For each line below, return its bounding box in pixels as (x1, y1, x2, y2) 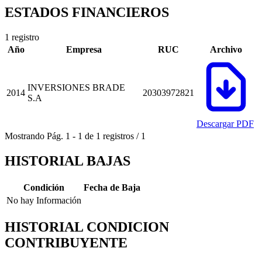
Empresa (66, 44, 102, 55)
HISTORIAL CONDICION (5, 219, 169, 235)
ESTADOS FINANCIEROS (5, 5, 169, 20)
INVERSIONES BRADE (27, 82, 125, 93)
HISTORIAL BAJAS (5, 153, 130, 169)
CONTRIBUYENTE (5, 235, 127, 251)
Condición (23, 182, 64, 193)
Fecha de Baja (84, 182, 140, 193)
